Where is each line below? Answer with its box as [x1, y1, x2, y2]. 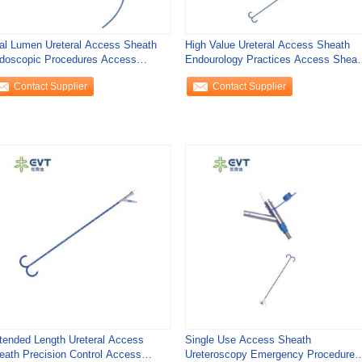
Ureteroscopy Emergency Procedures [184, 348, 360, 360]
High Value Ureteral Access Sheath [184, 39, 350, 51]
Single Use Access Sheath [184, 334, 311, 346]
